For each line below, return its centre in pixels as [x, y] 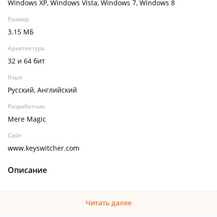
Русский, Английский [42, 90]
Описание [27, 170]
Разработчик [26, 106]
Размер [18, 19]
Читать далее [108, 203]
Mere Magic [27, 119]
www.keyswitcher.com [44, 148]
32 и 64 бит [26, 61]
